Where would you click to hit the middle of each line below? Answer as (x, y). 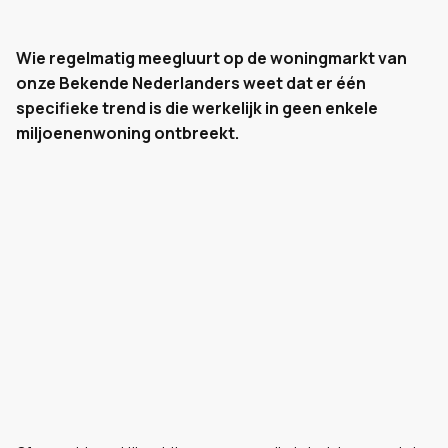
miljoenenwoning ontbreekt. (127, 133)
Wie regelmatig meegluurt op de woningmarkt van (211, 58)
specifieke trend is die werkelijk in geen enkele (197, 108)
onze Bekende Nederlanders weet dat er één (191, 83)
